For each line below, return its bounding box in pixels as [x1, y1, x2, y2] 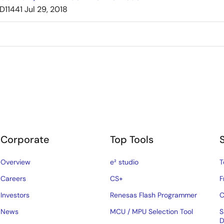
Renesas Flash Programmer [110, 190, 197, 199]
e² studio [110, 157, 139, 166]
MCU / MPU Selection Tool [110, 207, 193, 216]
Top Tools [110, 133, 154, 146]
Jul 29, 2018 [24, 4, 67, 14]
